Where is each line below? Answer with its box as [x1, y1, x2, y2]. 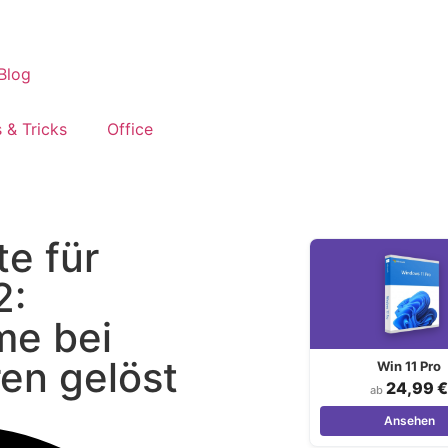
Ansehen [383, 412, 435, 428]
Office [107, 118, 153, 139]
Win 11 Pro [377, 357, 441, 374]
